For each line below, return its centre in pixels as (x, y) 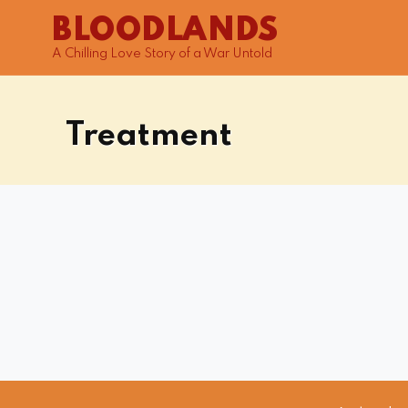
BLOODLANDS (165, 31)
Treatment (149, 136)
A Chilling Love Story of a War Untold (162, 53)
